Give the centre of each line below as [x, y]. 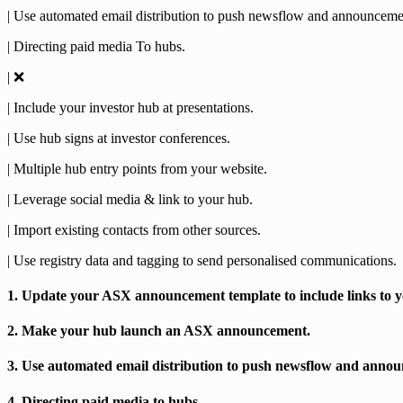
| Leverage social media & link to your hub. [130, 199]
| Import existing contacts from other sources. [134, 229]
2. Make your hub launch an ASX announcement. [159, 331]
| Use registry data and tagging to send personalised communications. [202, 260]
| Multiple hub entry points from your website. [137, 168]
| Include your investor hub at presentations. [130, 107]
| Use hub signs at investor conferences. [119, 138]
